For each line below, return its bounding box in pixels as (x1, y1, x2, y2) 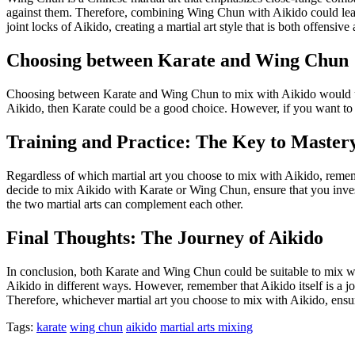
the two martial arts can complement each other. (6, 197, 243, 211)
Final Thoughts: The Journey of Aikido (6, 227, 323, 248)
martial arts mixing (160, 319, 253, 334)
